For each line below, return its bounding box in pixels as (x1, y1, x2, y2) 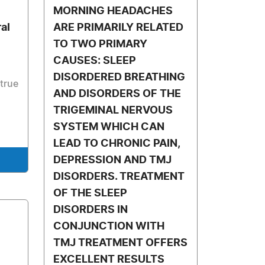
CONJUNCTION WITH (53, 221, 165, 232)
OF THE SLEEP (53, 188, 128, 199)
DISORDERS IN (53, 205, 128, 215)
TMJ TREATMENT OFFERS (53, 238, 188, 248)
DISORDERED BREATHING (53, 72, 186, 83)
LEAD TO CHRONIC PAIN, (53, 138, 180, 149)
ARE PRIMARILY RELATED (53, 22, 184, 33)
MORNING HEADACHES (53, 6, 173, 17)
